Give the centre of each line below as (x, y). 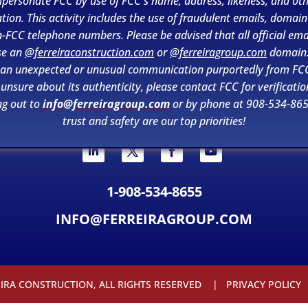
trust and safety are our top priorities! (154, 121)
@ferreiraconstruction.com (89, 52)
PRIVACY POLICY (263, 284)
